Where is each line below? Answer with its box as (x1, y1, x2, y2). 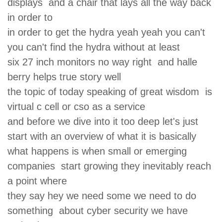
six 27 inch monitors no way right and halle (7, 56, 197, 67)
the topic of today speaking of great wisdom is (7, 86, 212, 97)
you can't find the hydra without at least (7, 41, 186, 53)
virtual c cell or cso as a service (7, 101, 151, 112)
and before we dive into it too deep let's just (7, 115, 201, 127)
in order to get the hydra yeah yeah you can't (7, 26, 208, 38)
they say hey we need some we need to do (7, 190, 196, 201)
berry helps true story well (7, 71, 127, 82)
